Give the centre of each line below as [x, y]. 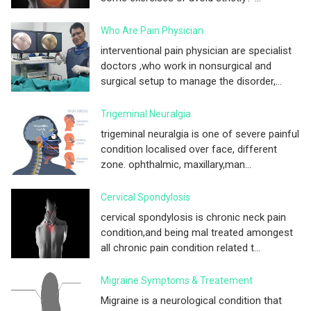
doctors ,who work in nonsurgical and [186, 66]
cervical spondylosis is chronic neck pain [193, 218]
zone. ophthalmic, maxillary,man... [176, 165]
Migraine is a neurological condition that [191, 301]
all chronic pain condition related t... [180, 248]
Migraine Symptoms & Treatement [177, 281]
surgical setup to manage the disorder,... [191, 82]
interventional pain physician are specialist [196, 51]
